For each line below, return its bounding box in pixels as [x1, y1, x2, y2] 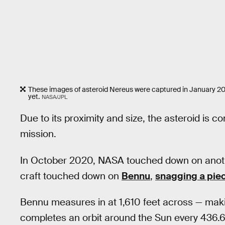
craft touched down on [20, 169, 122, 182]
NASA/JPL [41, 93, 67, 100]
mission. [20, 128, 56, 141]
